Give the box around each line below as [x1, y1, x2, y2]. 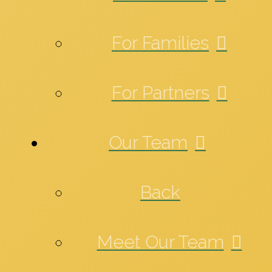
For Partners [111, 81, 209, 103]
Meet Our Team [97, 231, 224, 253]
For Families [112, 32, 209, 53]
